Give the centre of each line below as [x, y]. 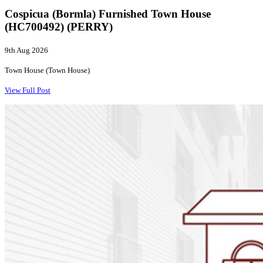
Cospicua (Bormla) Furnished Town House [108, 14]
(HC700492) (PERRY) [59, 27]
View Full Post [28, 90]
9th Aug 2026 [26, 50]
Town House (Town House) [47, 70]
